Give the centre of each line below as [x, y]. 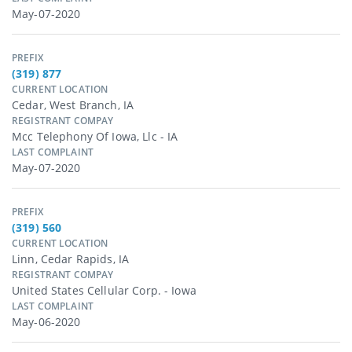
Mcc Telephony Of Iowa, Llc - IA [95, 137]
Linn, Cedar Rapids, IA [71, 259]
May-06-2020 [46, 322]
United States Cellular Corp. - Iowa [104, 291]
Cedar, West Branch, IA [73, 105]
